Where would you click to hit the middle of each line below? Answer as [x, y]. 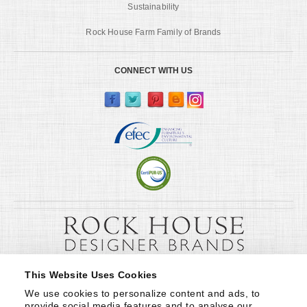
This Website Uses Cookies [91, 274]
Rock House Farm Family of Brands [153, 32]
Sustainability [153, 7]
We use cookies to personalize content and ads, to [143, 293]
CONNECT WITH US [153, 70]
